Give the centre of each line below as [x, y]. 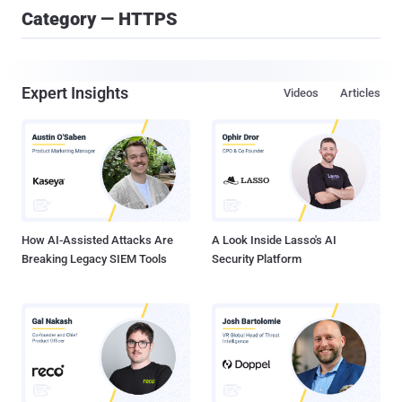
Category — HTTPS [100, 19]
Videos [301, 93]
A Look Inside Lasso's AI [274, 240]
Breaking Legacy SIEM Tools [94, 259]
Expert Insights [75, 93]
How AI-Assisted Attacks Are [97, 240]
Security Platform [257, 259]
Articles [360, 93]
